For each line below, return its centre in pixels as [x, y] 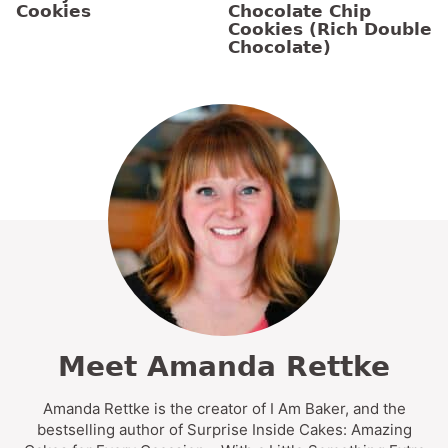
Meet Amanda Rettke [224, 366]
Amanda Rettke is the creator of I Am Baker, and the [224, 408]
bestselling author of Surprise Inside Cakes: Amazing [224, 429]
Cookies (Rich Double [330, 28]
